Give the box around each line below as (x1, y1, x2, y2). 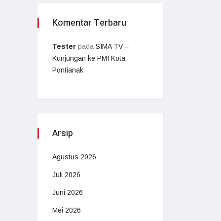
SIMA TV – (96, 42, 129, 50)
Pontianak (52, 66, 83, 74)
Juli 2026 (52, 170, 80, 179)
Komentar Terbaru (52, 16, 126, 30)
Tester (52, 42, 76, 50)
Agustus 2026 (52, 152, 96, 161)
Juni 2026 (52, 188, 83, 196)
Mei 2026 (52, 206, 81, 214)
